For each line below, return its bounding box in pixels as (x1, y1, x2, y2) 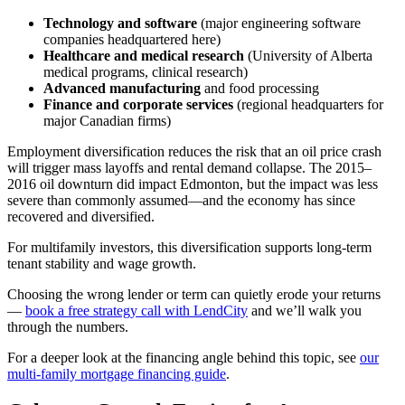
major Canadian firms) (43, 112, 171, 128)
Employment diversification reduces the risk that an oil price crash (7, 143, 381, 159)
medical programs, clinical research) (43, 63, 248, 80)
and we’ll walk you (248, 302, 362, 318)
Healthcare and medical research (43, 47, 244, 63)
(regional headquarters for (233, 96, 383, 112)
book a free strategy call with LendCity (25, 302, 248, 318)
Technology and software (43, 14, 197, 31)
